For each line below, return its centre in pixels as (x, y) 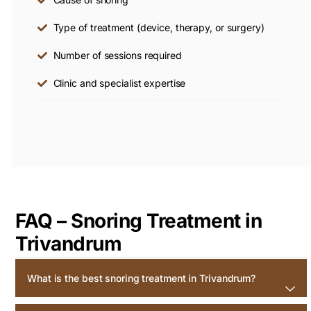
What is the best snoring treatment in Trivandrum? (142, 278)
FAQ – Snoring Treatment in (138, 221)
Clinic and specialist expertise (119, 83)
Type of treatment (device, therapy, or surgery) (159, 28)
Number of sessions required (117, 56)
